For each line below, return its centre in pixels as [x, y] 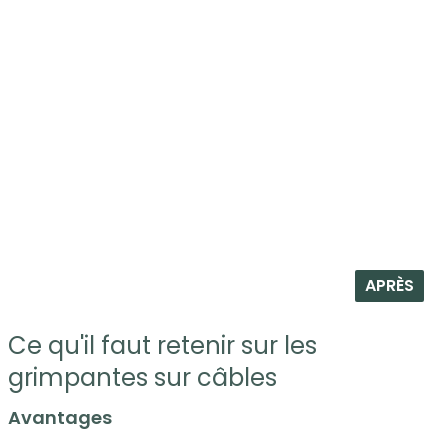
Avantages [60, 418]
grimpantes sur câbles [142, 378]
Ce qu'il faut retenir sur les [162, 346]
